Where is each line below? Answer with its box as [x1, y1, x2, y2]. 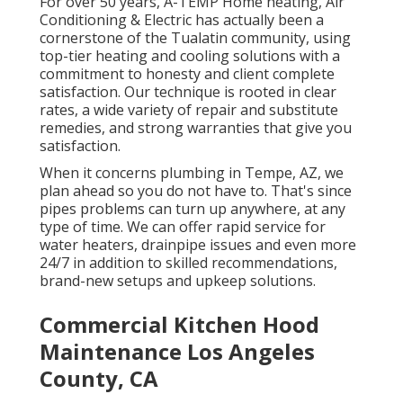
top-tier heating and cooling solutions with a [40, 46, 340, 67]
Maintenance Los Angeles [40, 336, 315, 367]
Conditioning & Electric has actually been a [40, 10, 324, 31]
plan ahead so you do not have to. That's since [40, 181, 352, 201]
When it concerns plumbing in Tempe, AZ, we [40, 163, 344, 184]
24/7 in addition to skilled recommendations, [40, 253, 337, 273]
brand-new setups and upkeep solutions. [40, 271, 316, 291]
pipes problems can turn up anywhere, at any [40, 199, 345, 219]
